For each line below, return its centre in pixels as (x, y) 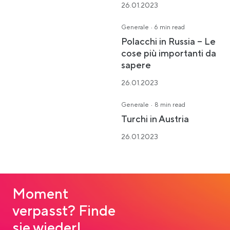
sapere (136, 65)
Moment (40, 194)
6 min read (170, 27)
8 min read (170, 105)
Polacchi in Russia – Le (168, 42)
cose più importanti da (169, 54)
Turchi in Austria (155, 119)
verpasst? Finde (64, 211)
